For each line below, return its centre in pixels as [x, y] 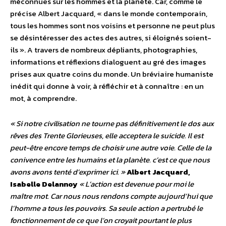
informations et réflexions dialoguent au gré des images [108, 62]
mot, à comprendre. [43, 98]
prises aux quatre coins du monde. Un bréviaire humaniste [112, 74]
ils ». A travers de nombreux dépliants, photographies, [104, 50]
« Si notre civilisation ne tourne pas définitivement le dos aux [112, 124]
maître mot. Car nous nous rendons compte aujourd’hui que [111, 196]
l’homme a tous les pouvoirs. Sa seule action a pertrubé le [106, 208]
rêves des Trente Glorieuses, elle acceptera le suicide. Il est [107, 136]
